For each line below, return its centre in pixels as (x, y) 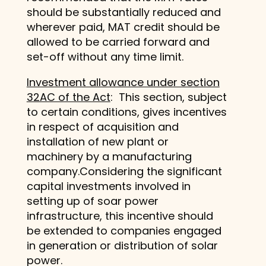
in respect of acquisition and (102, 126)
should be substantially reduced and (123, 12)
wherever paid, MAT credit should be (123, 27)
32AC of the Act (68, 97)
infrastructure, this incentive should (120, 216)
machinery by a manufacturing (109, 156)
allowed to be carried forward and (118, 42)
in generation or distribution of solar (122, 245)
